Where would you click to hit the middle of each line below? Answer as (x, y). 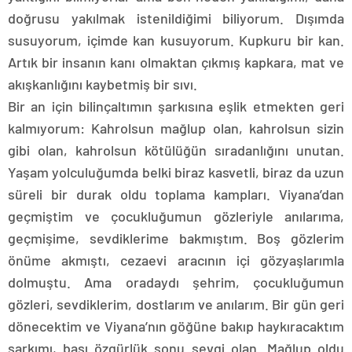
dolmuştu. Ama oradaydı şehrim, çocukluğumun (176, 282)
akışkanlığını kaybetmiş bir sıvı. (103, 84)
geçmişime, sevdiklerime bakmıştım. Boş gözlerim (176, 238)
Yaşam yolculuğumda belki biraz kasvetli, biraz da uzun (176, 172)
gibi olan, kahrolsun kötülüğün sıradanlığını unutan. (176, 150)
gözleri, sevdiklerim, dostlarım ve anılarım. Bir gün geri (176, 304)
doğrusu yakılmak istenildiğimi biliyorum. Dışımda (176, 18)
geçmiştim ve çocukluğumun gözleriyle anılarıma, (176, 216)
